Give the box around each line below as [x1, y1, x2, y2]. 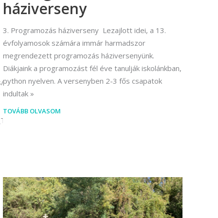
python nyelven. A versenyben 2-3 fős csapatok [3, 76, 162, 86]
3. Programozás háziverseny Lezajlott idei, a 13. [3, 25, 166, 36]
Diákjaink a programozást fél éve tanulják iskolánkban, [3, 63, 182, 73]
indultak [3, 89, 28, 99]
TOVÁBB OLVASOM [3, 107, 61, 116]
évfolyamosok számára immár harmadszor [3, 38, 145, 48]
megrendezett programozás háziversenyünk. [3, 51, 154, 61]
